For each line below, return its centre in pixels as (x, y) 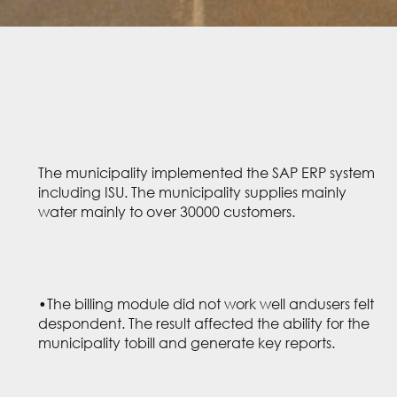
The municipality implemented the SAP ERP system (207, 173)
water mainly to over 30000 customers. (167, 212)
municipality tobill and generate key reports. (187, 343)
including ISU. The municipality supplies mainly (193, 192)
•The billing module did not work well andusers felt (206, 304)
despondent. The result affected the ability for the (204, 323)
